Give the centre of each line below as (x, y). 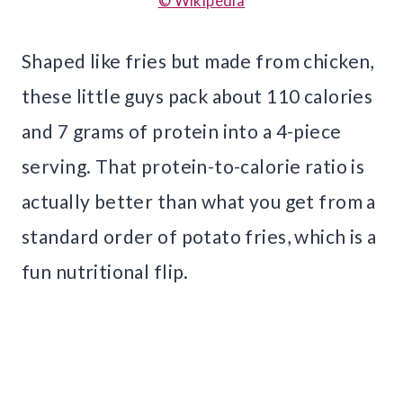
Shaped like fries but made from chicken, (198, 61)
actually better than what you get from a (199, 201)
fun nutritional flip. (105, 272)
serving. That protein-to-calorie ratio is (193, 166)
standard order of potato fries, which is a (199, 237)
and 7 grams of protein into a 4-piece (182, 131)
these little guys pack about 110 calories (197, 96)
